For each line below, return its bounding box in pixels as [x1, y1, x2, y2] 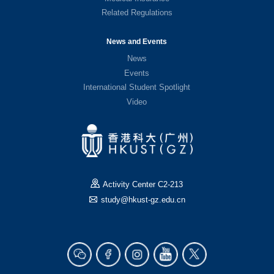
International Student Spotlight [83, 82, 191, 92]
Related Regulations [101, 7, 172, 17]
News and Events [106, 37, 168, 46]
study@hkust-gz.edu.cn [98, 195, 186, 205]
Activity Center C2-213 [100, 180, 183, 190]
